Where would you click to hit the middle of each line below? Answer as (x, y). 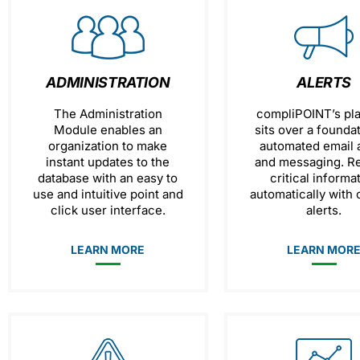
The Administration (108, 114)
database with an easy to (108, 178)
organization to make (108, 146)
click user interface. (108, 210)
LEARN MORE (108, 250)
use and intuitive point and (108, 194)
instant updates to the (108, 162)
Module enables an (108, 130)
